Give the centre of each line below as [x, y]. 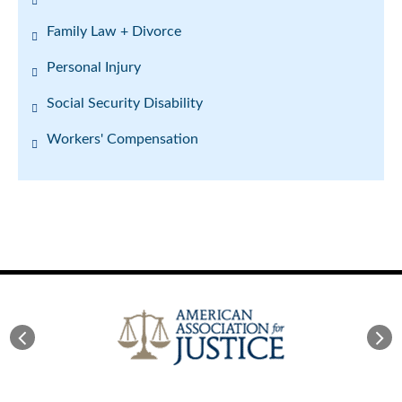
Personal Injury [94, 67]
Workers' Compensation [122, 139]
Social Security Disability [125, 103]
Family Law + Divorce [114, 31]
